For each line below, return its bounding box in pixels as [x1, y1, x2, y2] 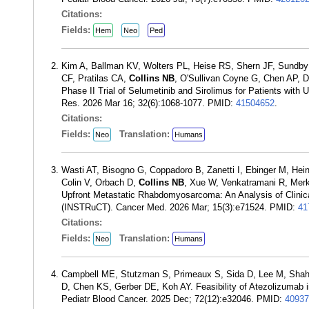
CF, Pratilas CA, [61, 73, 129, 83]
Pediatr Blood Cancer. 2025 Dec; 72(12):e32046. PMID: [61, 294, 285, 304]
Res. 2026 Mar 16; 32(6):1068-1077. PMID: [61, 98, 236, 108]
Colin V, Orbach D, [61, 177, 139, 188]
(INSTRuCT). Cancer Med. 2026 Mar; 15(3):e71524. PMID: [61, 202, 298, 212]
